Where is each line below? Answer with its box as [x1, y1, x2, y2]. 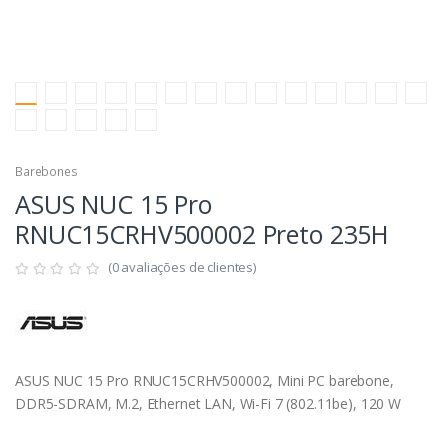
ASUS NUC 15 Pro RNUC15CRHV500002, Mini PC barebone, [15, 371, 394, 391]
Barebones [15, 163, 78, 181]
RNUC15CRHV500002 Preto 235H [15, 217, 390, 252]
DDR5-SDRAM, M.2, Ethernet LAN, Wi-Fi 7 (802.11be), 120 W [15, 394, 401, 414]
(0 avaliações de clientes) [107, 258, 256, 277]
